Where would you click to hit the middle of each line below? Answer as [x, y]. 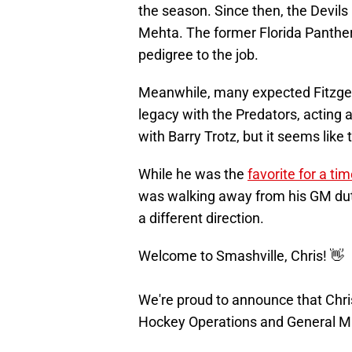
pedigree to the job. [200, 55]
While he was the [193, 174]
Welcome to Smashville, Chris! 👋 [241, 256]
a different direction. [201, 218]
